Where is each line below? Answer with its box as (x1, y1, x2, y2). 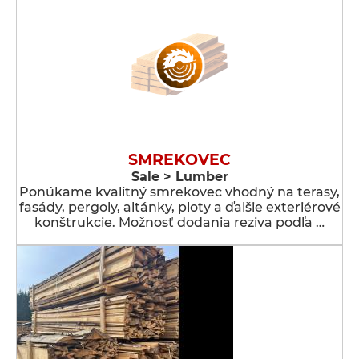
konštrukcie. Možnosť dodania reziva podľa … (34, 215, 325, 230)
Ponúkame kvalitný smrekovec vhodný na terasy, (19, 184, 340, 200)
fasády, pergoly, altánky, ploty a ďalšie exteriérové (18, 200, 341, 215)
